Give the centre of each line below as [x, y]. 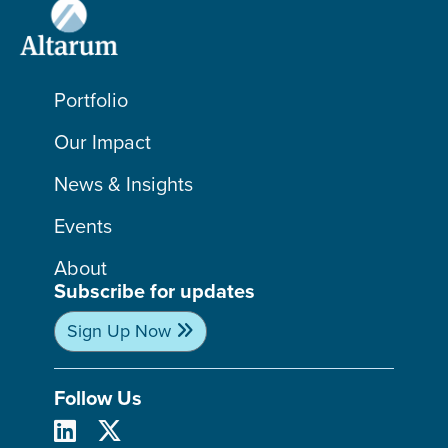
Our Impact [103, 142]
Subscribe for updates [155, 291]
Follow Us [98, 398]
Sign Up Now [119, 331]
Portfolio [91, 100]
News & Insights [124, 184]
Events [83, 226]
